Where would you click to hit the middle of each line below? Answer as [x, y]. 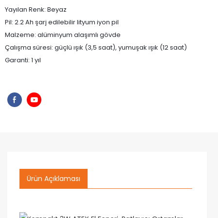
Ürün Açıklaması [54, 179]
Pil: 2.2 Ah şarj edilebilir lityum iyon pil [62, 22]
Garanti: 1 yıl [23, 60]
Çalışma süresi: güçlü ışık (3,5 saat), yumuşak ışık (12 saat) [96, 47]
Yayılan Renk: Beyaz [36, 9]
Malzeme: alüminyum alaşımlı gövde [63, 35]
